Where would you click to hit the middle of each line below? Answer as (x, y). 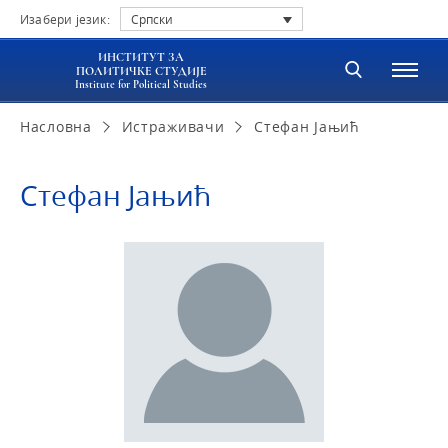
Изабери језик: (65, 19)
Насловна (56, 126)
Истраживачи (173, 126)
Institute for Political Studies (141, 85)
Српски (151, 20)
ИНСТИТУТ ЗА (141, 57)
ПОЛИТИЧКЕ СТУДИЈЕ (141, 71)
